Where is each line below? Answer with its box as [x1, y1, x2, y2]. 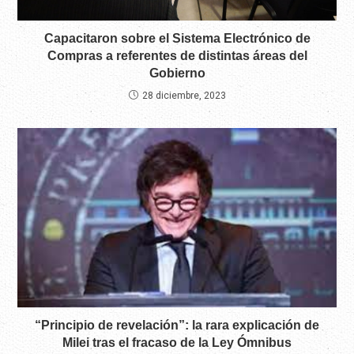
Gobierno [149, 66, 205, 80]
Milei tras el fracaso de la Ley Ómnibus [62, 336, 292, 350]
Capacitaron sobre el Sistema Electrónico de [43, 31, 311, 45]
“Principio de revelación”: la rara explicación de [35, 318, 319, 333]
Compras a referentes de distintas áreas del [47, 48, 307, 62]
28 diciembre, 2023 [141, 89, 226, 101]
